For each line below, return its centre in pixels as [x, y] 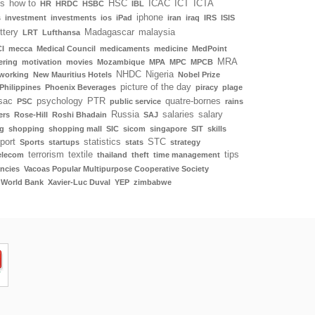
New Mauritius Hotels [72, 74]
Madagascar [109, 32]
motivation [42, 62]
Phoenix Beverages [81, 87]
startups [64, 142]
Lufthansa [61, 32]
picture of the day [156, 87]
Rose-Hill [31, 114]
